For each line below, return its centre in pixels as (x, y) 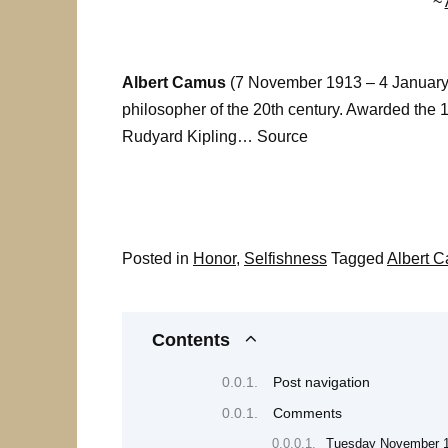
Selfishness (285, 258)
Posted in (155, 258)
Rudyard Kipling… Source (215, 137)
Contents (191, 339)
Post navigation (322, 381)
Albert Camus (174, 83)
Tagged (357, 258)
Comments (308, 412)
